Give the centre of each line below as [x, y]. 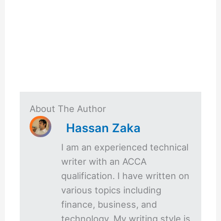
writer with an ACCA [104, 161]
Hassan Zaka [104, 128]
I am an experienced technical [125, 147]
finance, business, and [109, 204]
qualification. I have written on [126, 175]
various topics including [111, 190]
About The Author [68, 108]
